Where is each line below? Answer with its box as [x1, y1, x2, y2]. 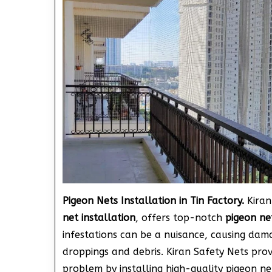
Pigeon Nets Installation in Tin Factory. [62, 194, 244, 206]
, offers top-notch [135, 211, 225, 223]
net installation [62, 211, 135, 223]
